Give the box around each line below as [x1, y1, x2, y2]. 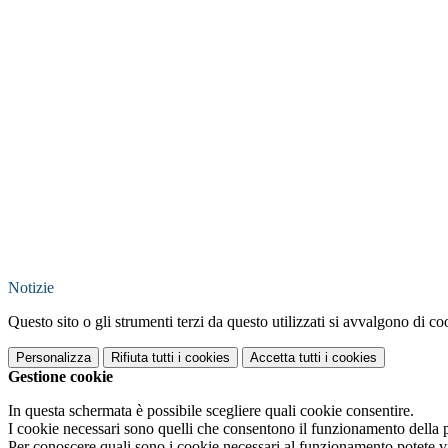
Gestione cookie [8, 368, 113, 386]
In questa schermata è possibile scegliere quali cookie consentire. [8, 402, 414, 420]
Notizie [8, 279, 54, 297]
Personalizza [16, 350, 91, 366]
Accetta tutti [250, 350, 321, 366]
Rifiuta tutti [111, 350, 174, 366]
